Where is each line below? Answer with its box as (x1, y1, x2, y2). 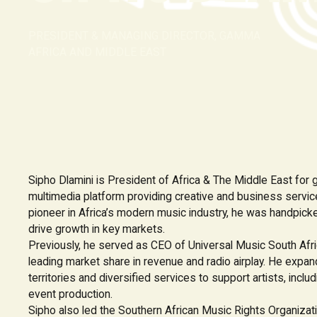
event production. (28, 287, 113, 301)
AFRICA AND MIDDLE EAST (28, 45, 166, 59)
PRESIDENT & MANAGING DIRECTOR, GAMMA (28, 28, 260, 42)
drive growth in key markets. (28, 221, 165, 236)
